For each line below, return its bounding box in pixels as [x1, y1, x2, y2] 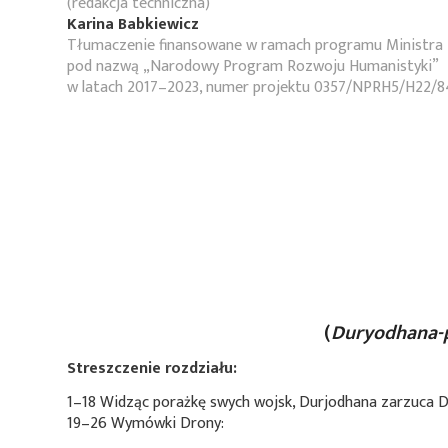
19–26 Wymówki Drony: [67, 410, 224, 438]
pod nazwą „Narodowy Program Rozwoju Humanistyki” [67, 53, 439, 80]
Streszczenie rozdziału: [67, 354, 237, 382]
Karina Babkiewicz [67, 11, 199, 38]
